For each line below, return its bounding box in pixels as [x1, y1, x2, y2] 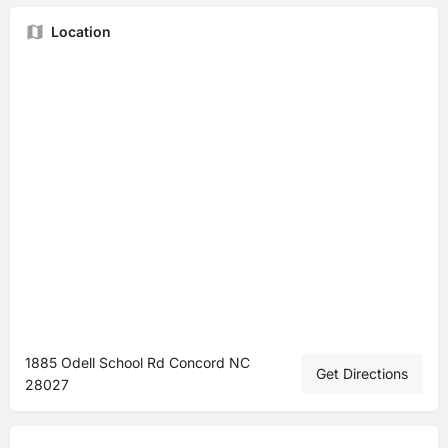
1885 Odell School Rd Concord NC [25, 354, 250, 371]
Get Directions [316, 365, 408, 382]
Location [51, 23, 111, 40]
